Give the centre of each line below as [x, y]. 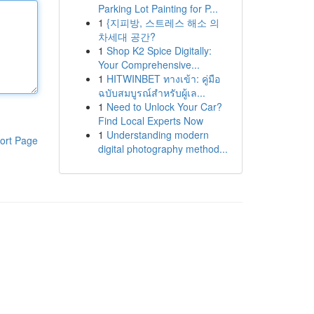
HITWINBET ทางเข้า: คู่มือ [163, 78]
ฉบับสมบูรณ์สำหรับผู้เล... [151, 93]
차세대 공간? [127, 36]
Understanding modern [157, 135]
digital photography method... [163, 149]
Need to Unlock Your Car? [164, 107]
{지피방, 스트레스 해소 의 [163, 22]
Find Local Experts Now [150, 121]
